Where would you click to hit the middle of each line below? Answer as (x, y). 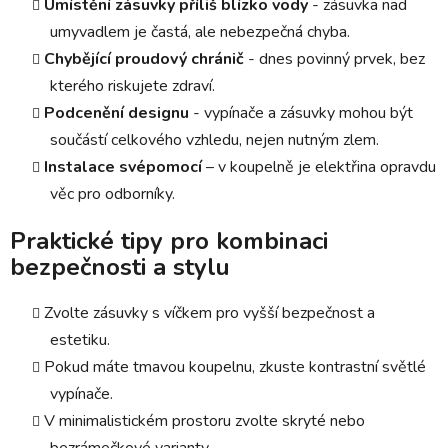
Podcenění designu (116, 113)
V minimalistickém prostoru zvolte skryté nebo (204, 421)
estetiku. (80, 340)
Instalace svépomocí (123, 167)
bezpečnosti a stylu (120, 267)
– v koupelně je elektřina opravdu (319, 167)
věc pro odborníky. (112, 194)
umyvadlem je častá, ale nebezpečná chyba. (200, 32)
